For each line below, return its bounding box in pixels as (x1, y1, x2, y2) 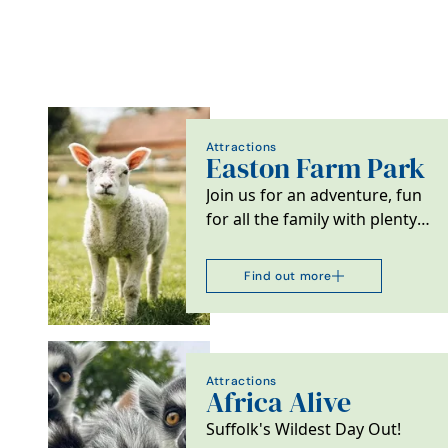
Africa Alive (206, 385, 352, 419)
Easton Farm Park (206, 151, 426, 185)
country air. (206, 255, 291, 278)
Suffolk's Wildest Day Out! (206, 417, 402, 440)
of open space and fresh (206, 231, 391, 254)
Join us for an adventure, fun (206, 183, 423, 206)
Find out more (244, 267, 333, 283)
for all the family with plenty (206, 207, 418, 230)
